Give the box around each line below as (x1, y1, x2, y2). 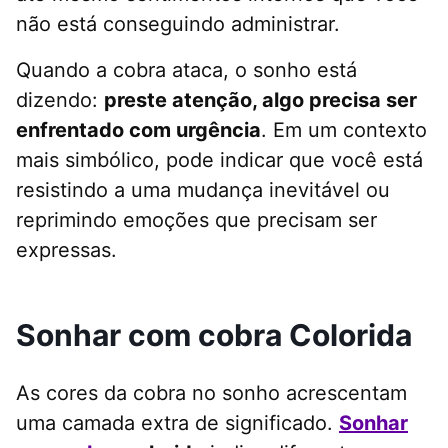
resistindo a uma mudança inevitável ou (16, 178, 390, 203)
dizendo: (16, 88, 104, 113)
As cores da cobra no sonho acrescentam (16, 381, 407, 406)
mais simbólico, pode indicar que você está (16, 148, 423, 173)
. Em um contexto (261, 118, 427, 143)
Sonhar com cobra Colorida (16, 317, 412, 354)
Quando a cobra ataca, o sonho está (16, 58, 357, 83)
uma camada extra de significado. (16, 411, 339, 436)
